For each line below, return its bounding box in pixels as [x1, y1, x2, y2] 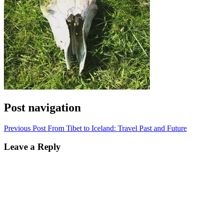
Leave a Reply [4, 142, 61, 152]
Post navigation [4, 101, 81, 114]
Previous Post [4, 124, 46, 132]
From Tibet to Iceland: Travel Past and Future [48, 124, 187, 132]
